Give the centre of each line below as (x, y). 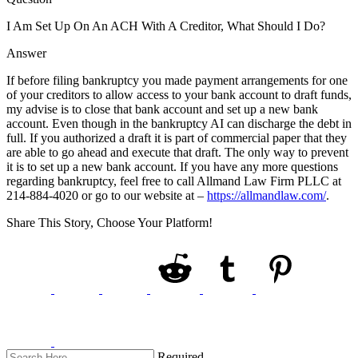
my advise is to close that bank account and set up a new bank (162, 109)
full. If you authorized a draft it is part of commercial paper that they (177, 137)
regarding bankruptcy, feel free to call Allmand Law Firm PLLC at (174, 181)
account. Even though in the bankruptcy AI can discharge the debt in (179, 123)
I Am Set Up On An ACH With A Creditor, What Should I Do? (166, 26)
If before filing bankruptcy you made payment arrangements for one (177, 80)
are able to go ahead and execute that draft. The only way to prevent (177, 152)
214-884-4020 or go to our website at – (107, 195)
